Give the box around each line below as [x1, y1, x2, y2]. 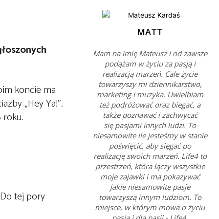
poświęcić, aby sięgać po [109, 141, 191, 151]
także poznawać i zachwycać [102, 110, 197, 120]
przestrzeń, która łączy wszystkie [95, 161, 205, 171]
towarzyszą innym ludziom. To [98, 192, 201, 202]
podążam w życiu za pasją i [104, 59, 196, 68]
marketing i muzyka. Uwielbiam [96, 89, 203, 99]
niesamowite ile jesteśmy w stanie [92, 131, 207, 140]
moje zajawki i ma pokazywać [100, 172, 200, 181]
